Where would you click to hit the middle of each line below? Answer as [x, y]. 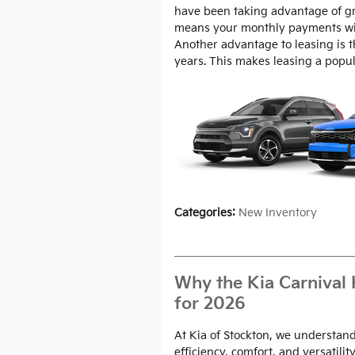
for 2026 [210, 304]
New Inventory [278, 212]
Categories [203, 212]
